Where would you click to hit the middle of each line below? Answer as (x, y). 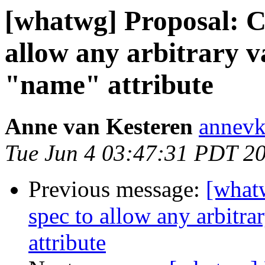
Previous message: (117, 189)
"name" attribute (109, 85)
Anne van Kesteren (99, 127)
